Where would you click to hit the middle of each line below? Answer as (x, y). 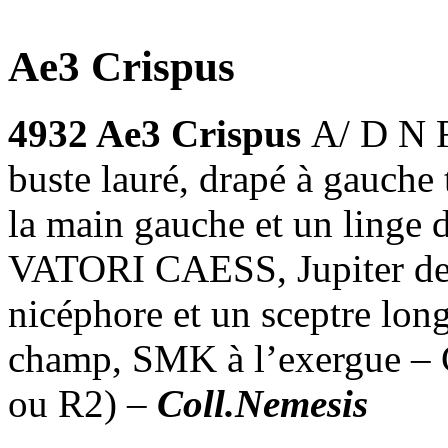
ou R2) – (82, 403)
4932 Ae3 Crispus (159, 133)
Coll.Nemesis (262, 403)
